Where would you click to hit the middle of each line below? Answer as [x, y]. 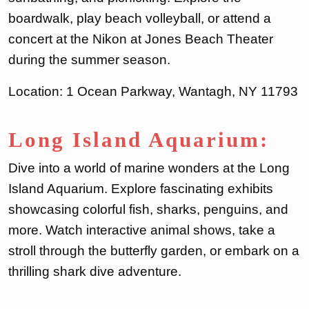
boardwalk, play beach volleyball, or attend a [140, 19]
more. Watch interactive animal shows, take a [142, 230]
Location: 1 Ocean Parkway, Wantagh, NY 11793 [153, 92]
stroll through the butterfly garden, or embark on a [154, 251]
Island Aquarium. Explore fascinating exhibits [141, 189]
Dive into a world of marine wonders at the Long [149, 168]
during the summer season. [89, 60]
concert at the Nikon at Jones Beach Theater [141, 39]
